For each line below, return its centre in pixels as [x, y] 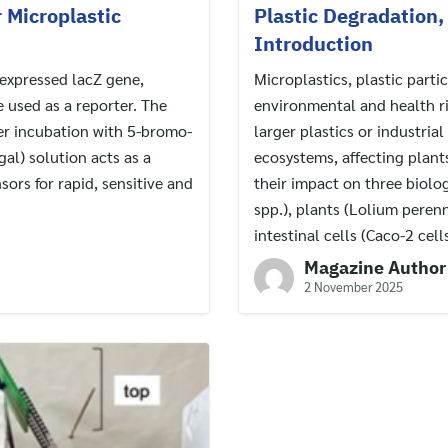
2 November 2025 [353, 286]
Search [90, 321]
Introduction [313, 43]
